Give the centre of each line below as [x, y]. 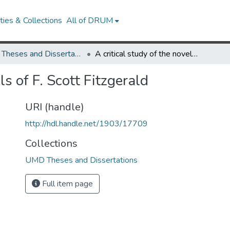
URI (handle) [55, 107]
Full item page [66, 184]
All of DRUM [90, 21]
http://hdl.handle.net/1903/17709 [87, 124]
